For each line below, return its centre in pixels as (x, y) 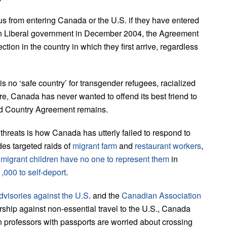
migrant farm (95, 145)
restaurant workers (168, 145)
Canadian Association (161, 195)
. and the (105, 195)
